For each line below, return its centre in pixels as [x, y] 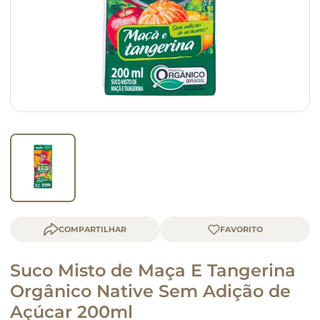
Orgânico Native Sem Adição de [150, 291]
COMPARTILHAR [92, 229]
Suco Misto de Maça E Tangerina [153, 270]
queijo [36, 22]
